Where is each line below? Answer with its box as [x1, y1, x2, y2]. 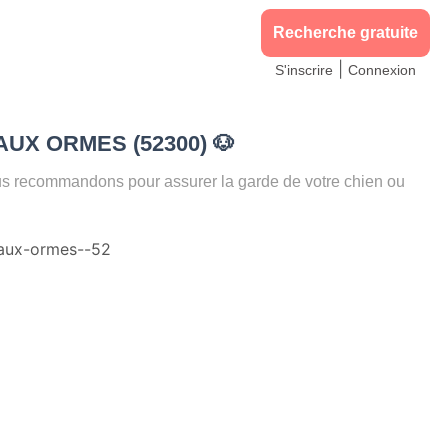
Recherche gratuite [273, 24, 418, 41]
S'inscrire [275, 62, 333, 78]
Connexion [348, 62, 416, 78]
